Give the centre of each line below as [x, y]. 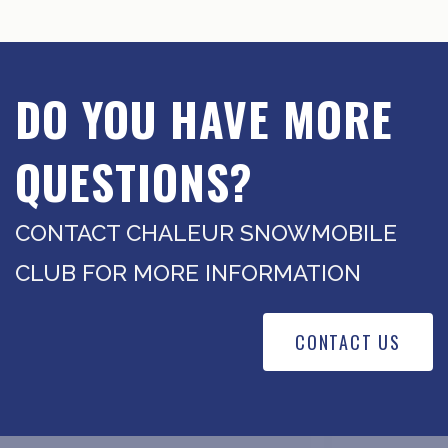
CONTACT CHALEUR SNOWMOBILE [206, 233]
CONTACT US [348, 342]
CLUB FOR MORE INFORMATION [188, 273]
